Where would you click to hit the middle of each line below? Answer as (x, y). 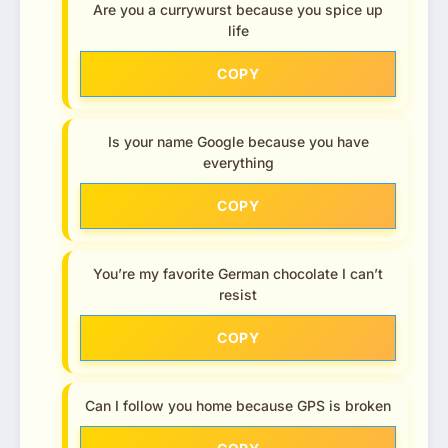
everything (238, 162)
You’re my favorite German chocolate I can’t (238, 273)
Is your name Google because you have (238, 141)
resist (238, 294)
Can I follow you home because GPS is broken (238, 405)
